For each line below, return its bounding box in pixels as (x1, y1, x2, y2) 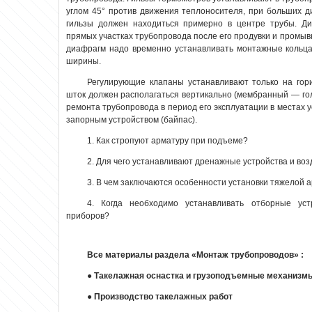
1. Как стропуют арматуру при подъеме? (87, 136, 248, 146)
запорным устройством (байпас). (66, 115, 197, 125)
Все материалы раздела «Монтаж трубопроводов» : (87, 250, 304, 260)
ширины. (66, 56, 101, 67)
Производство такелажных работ (94, 292, 233, 302)
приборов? (66, 211, 109, 221)
